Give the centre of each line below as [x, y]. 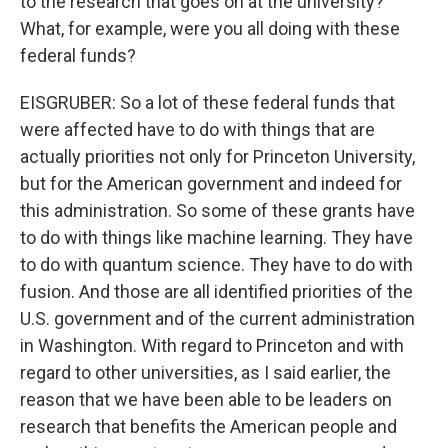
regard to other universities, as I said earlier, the [205, 372]
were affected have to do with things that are [197, 129]
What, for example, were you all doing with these [210, 28]
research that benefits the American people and [208, 426]
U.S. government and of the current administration [217, 318]
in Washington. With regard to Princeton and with [212, 345]
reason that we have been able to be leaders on [206, 399]
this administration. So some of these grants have [217, 210]
